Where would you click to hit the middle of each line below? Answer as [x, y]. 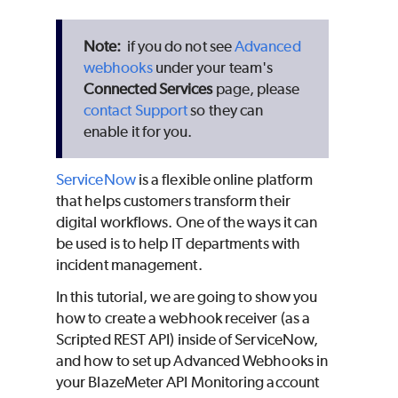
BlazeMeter [126, 382]
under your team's [213, 68]
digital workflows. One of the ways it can [187, 223]
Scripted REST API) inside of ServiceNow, [187, 340]
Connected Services [148, 89]
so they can [226, 111]
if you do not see [179, 47]
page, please [256, 89]
